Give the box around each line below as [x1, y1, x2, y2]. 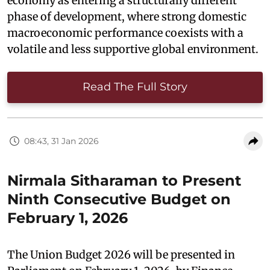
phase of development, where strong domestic [7, 10, 246, 24]
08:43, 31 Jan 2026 [24, 135, 99, 146]
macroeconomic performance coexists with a [7, 26, 243, 40]
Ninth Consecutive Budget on [7, 190, 231, 209]
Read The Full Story [83, 80, 187, 94]
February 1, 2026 [7, 209, 128, 227]
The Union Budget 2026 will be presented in [7, 248, 235, 262]
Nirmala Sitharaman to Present [7, 172, 241, 190]
